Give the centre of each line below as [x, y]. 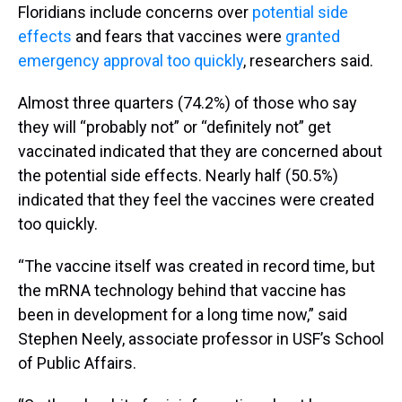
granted [313, 36]
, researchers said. [308, 60]
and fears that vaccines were [180, 36]
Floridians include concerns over [135, 12]
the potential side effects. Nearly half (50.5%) [178, 175]
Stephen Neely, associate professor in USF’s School [201, 338]
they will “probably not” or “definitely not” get [175, 127]
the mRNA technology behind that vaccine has [182, 290]
